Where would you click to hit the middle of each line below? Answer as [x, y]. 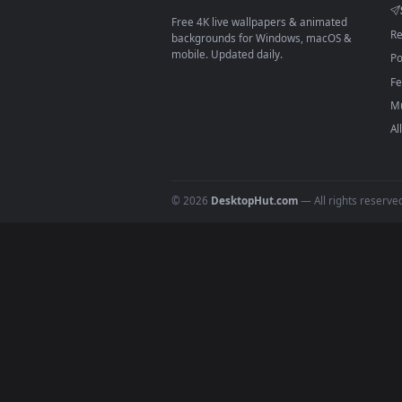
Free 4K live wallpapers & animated [288, 336]
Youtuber [336, 125]
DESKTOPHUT [245, 302]
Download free [262, 125]
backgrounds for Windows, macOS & [291, 354]
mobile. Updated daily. [253, 372]
